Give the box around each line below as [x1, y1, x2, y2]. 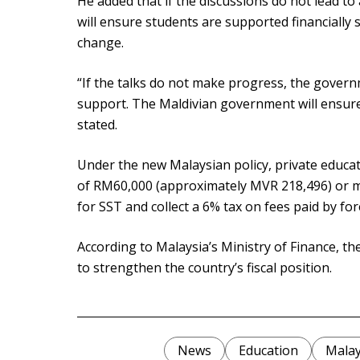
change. [77, 34, 124, 52]
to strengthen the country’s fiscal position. [77, 259, 332, 277]
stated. [77, 116, 117, 134]
